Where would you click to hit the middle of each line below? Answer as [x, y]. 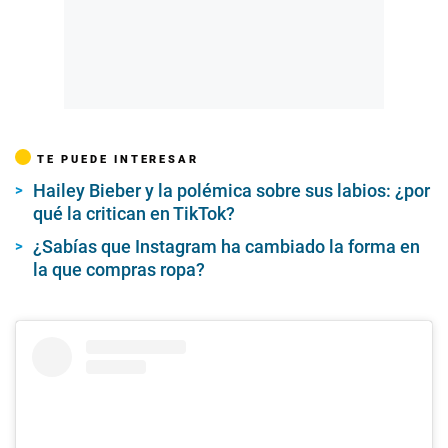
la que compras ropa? [119, 270]
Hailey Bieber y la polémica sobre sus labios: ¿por [231, 191]
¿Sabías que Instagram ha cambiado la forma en [226, 247]
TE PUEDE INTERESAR [118, 159]
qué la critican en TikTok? [134, 214]
